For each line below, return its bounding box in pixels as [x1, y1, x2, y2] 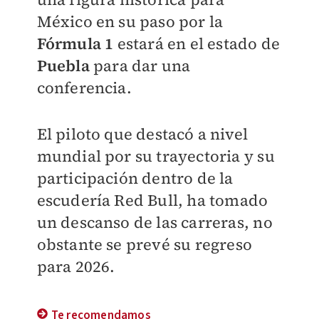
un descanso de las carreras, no [36, 211, 273, 233]
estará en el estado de [113, 33, 280, 54]
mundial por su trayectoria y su [36, 145, 275, 167]
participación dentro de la [36, 167, 234, 189]
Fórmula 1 [36, 33, 114, 54]
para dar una [93, 55, 191, 76]
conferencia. [36, 77, 132, 98]
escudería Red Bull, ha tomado [36, 189, 268, 211]
